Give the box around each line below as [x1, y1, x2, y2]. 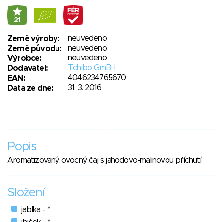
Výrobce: [7, 54, 42, 62]
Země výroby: [7, 34, 60, 43]
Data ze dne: [7, 84, 54, 92]
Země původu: [7, 44, 62, 53]
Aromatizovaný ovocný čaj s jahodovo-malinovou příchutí [7, 156, 201, 164]
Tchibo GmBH [68, 63, 116, 72]
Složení [7, 186, 45, 199]
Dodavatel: [7, 64, 48, 72]
